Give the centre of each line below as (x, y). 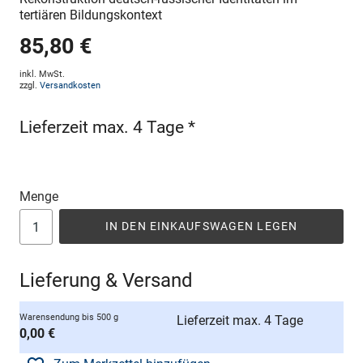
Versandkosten (70, 86)
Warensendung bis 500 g (69, 318)
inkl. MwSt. (42, 75)
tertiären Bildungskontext (91, 15)
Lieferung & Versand (106, 281)
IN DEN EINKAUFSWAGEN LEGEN (201, 226)
